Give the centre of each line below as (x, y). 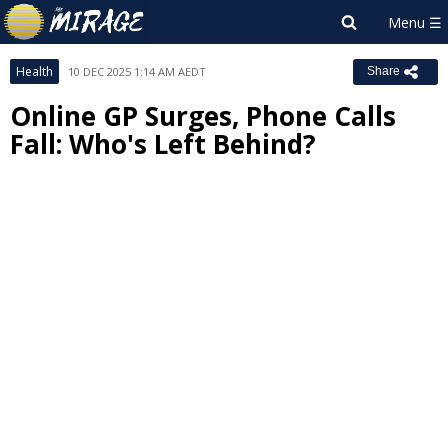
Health (34, 71)
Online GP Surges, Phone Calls (203, 116)
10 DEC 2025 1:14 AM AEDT (137, 71)
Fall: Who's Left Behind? (163, 144)
